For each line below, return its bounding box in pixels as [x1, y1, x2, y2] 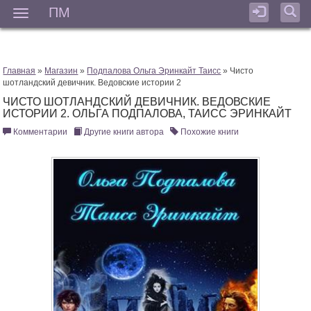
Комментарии [11, 127, 70, 137]
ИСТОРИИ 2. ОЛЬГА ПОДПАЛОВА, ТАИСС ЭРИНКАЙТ [3, 108, 292, 120]
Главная [3, 66, 36, 76]
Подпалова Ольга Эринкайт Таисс [87, 66, 221, 76]
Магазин [44, 66, 78, 76]
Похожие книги [178, 127, 239, 137]
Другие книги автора [82, 127, 165, 137]
